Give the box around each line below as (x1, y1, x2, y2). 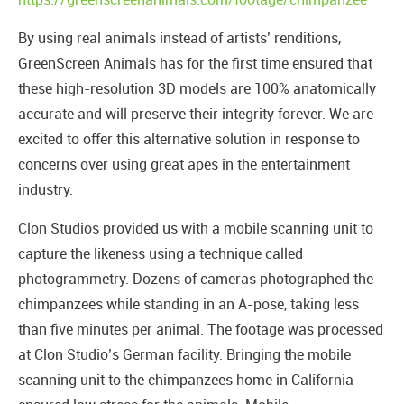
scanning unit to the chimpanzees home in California (18, 370, 353, 390)
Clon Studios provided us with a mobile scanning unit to (18, 218, 373, 239)
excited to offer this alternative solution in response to (18, 129, 360, 150)
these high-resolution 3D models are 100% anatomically (18, 78, 376, 99)
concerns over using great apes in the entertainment (18, 154, 350, 175)
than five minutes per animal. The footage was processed (18, 319, 383, 340)
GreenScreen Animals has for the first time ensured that (18, 53, 372, 74)
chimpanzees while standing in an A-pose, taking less (18, 294, 359, 315)
